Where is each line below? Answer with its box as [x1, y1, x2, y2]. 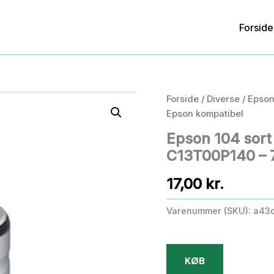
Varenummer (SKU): [166, 205, 253, 216]
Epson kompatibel [166, 108, 243, 119]
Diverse [207, 94, 240, 105]
